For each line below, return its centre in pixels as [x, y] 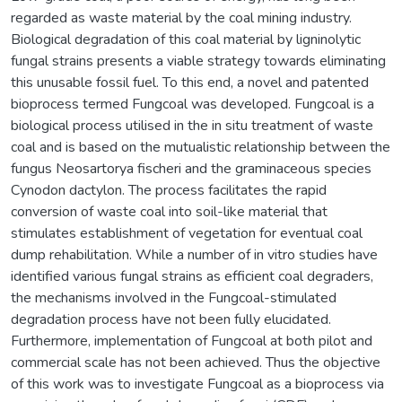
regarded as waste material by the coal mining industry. [181, 17]
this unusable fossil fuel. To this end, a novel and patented [190, 82]
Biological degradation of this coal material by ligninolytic [186, 39]
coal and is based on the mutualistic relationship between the [201, 147]
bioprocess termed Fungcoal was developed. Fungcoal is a [192, 104]
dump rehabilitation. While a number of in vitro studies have [194, 254]
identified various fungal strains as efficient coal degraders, [192, 276]
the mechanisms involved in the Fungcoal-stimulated [174, 297]
